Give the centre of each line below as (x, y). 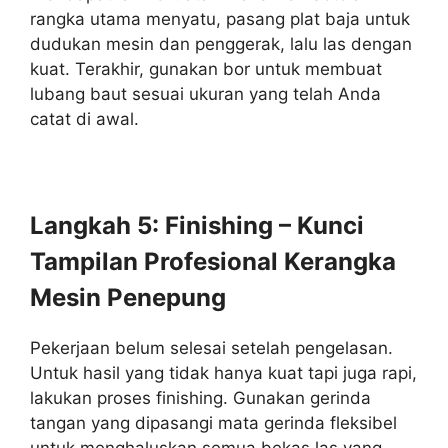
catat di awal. (84, 119)
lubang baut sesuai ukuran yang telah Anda (205, 94)
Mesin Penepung (128, 297)
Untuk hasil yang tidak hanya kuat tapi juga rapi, (223, 373)
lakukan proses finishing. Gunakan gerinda (200, 398)
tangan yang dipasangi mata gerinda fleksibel (213, 423)
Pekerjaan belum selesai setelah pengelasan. (211, 348)
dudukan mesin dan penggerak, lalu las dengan (221, 44)
